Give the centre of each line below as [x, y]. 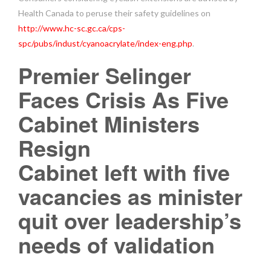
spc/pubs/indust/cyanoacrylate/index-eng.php [105, 43]
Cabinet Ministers [109, 123]
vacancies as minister [130, 196]
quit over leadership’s [130, 220]
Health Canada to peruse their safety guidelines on [114, 13]
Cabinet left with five [124, 171]
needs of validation [116, 244]
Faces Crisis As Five [123, 99]
